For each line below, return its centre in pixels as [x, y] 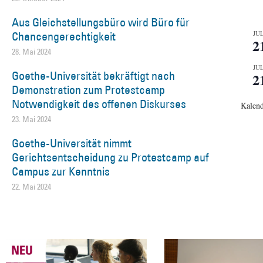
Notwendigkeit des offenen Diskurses [99, 104]
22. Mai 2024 [31, 186]
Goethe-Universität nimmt [72, 143]
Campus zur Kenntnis [61, 171]
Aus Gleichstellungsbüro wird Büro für [101, 22]
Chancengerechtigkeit [64, 36]
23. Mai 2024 [31, 119]
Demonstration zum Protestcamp [88, 90]
